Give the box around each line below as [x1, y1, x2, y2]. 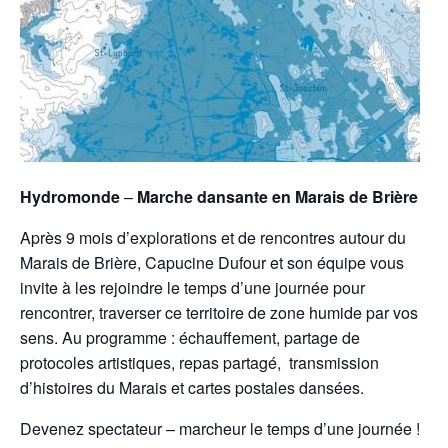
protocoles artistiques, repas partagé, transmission [20, 351, 379, 375]
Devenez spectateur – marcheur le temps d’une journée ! [20, 417, 420, 441]
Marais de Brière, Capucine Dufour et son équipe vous [20, 251, 404, 275]
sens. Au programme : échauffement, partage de [20, 326, 360, 350]
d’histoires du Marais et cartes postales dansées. [20, 376, 364, 400]
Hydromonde [20, 185, 120, 209]
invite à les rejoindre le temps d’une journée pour [20, 276, 365, 300]
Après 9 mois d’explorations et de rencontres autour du [20, 226, 406, 250]
